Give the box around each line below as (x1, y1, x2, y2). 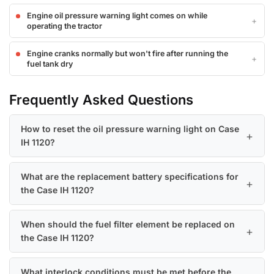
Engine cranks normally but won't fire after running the (27, 49, 228, 59)
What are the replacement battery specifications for (21, 171, 239, 182)
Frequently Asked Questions (9, 92, 193, 108)
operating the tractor (27, 21, 102, 31)
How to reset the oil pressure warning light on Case (21, 124, 239, 135)
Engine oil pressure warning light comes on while (27, 11, 207, 21)
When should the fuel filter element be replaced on (21, 219, 235, 230)
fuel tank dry (27, 59, 73, 69)
